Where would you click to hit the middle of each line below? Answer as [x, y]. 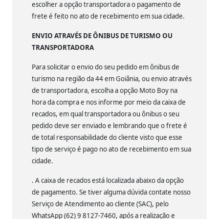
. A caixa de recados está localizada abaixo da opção [108, 181]
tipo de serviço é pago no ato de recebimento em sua [111, 149]
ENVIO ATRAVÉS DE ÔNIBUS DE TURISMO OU [102, 36]
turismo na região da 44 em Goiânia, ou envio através [112, 79]
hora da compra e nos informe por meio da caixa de [109, 102]
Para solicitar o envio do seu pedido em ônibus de [106, 67]
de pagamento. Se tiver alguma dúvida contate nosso [112, 192]
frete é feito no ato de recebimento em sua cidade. [108, 16]
